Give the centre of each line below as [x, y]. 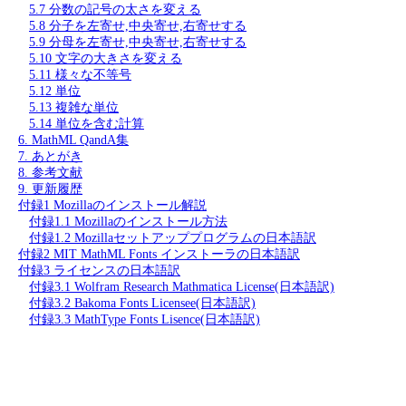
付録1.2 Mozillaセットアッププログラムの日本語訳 [173, 238]
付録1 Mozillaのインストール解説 [112, 205]
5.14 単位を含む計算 [87, 124]
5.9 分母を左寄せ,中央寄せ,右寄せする [138, 42]
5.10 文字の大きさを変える [106, 58]
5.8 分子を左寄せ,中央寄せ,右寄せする [138, 26]
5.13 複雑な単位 [74, 107]
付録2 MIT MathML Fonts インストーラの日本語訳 [159, 254]
